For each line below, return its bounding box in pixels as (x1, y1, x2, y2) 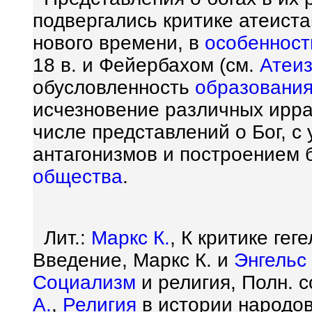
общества (33, 166, 123, 187)
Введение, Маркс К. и (33, 249, 234, 271)
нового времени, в (33, 32, 205, 54)
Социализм (33, 272, 136, 293)
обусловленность (33, 77, 195, 98)
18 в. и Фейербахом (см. (33, 54, 260, 76)
